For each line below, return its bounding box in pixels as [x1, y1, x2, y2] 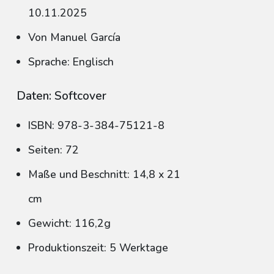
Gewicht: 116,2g [28, 216, 111, 231]
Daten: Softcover [17, 88, 106, 104]
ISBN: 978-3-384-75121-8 [28, 118, 165, 133]
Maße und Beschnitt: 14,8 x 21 [28, 167, 180, 182]
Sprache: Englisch [28, 54, 114, 69]
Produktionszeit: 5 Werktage [28, 240, 168, 255]
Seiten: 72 [28, 143, 79, 157]
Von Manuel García [28, 30, 120, 45]
